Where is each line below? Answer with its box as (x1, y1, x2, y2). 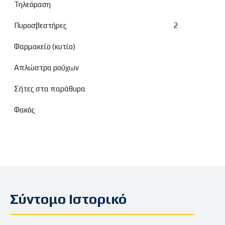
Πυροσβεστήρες (14, 21, 67, 30)
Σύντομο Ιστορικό (10, 191, 127, 207)
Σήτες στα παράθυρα (14, 84, 85, 93)
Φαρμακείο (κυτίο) (14, 42, 75, 51)
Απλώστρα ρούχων (14, 63, 79, 72)
